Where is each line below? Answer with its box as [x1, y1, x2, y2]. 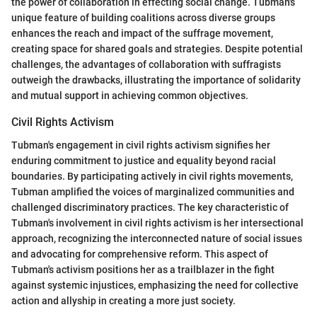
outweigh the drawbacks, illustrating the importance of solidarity [11, 74, 301, 86]
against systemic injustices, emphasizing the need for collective [11, 279, 299, 291]
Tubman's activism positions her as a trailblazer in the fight [11, 263, 275, 275]
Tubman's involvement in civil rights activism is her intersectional [11, 217, 304, 229]
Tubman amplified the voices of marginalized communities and [11, 185, 294, 197]
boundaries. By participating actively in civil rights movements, [11, 170, 293, 182]
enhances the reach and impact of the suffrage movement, [11, 28, 273, 40]
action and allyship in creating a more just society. [11, 294, 236, 306]
